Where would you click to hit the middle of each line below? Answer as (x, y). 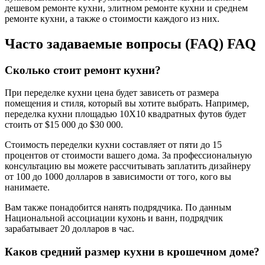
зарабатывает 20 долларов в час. (70, 229)
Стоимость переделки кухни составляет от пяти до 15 (113, 145)
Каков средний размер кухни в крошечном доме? (132, 252)
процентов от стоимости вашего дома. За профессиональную (128, 156)
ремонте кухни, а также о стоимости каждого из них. (112, 18)
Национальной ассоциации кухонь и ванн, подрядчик (114, 218)
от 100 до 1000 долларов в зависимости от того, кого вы (118, 177)
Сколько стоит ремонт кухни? (83, 70)
